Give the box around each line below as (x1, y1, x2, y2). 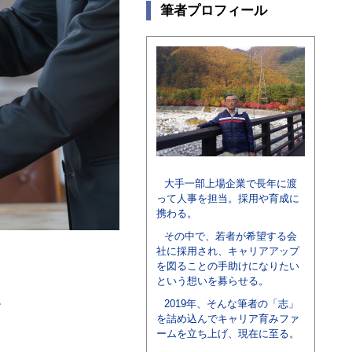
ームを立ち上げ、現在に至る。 (156, 328, 299, 339)
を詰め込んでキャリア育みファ (156, 313, 299, 324)
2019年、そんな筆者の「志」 (164, 298, 299, 310)
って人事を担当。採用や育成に (156, 192, 299, 204)
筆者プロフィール (160, 3, 267, 18)
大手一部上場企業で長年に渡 (164, 178, 298, 189)
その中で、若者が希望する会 (164, 230, 298, 242)
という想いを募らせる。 (156, 275, 269, 287)
